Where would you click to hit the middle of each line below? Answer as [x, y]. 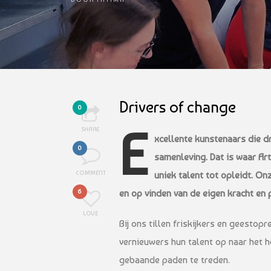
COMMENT [90, 172]
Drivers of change [178, 107]
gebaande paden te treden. [175, 260]
